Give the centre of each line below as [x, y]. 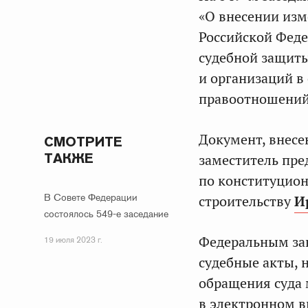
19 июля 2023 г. [73, 240]
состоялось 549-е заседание [106, 214]
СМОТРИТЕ [83, 142]
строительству [246, 201]
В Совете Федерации [91, 197]
